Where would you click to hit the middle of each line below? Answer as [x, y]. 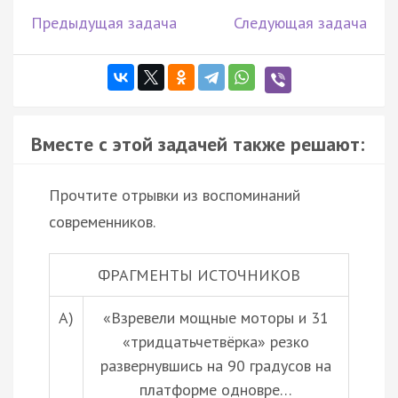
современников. [102, 221]
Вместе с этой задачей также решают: [198, 143]
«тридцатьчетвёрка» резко [216, 341]
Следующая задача [300, 22]
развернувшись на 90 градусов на [216, 365]
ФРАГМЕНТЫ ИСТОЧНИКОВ [199, 275]
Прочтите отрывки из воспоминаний [175, 195]
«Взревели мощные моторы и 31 [216, 317]
